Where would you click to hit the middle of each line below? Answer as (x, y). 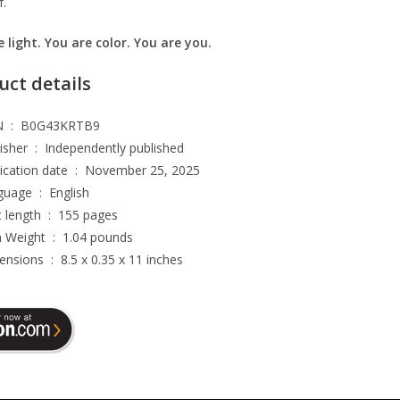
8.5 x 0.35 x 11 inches (122, 260)
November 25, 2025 (142, 171)
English (69, 193)
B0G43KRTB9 (60, 126)
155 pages (88, 215)
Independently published (114, 148)
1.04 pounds (98, 237)
